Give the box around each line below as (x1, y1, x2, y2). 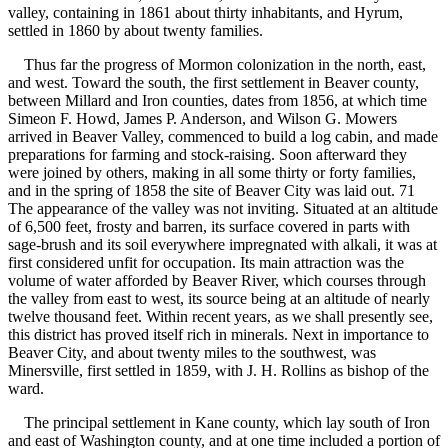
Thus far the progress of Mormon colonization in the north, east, (8, 56, 426, 74)
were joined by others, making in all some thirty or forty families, (8, 164, 416, 182)
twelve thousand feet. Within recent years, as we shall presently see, (8, 308, 433, 326)
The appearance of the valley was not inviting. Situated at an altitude (8, 200, 438, 218)
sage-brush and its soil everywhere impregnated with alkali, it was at (8, 236, 437, 254)
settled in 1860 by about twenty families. (8, 22, 267, 40)
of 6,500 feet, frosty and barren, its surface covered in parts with (8, 218, 410, 236)
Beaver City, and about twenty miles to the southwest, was (8, 344, 376, 362)
